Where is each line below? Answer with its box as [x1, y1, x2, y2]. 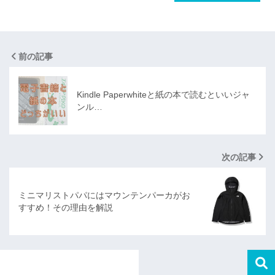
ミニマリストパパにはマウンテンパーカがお [18, 190, 190, 200]
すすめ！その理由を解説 [18, 202, 113, 212]
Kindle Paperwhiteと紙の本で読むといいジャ [77, 89, 250, 99]
